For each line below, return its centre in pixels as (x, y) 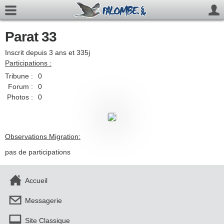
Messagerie (43, 200)
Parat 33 (31, 37)
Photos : (20, 97)
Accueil (36, 180)
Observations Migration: (43, 136)
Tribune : (19, 76)
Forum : (20, 86)
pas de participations (38, 152)
